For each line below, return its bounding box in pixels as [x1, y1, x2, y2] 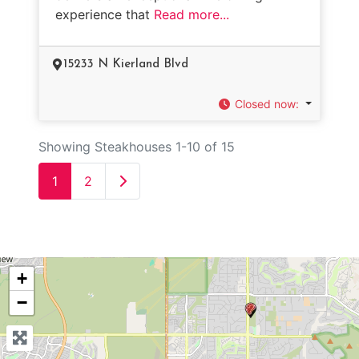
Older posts [118, 171, 188, 188]
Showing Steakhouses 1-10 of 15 [38, 138, 235, 155]
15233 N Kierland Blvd [63, 58, 188, 71]
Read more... [154, 6, 229, 22]
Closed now [235, 96, 296, 111]
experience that [55, 6, 154, 22]
